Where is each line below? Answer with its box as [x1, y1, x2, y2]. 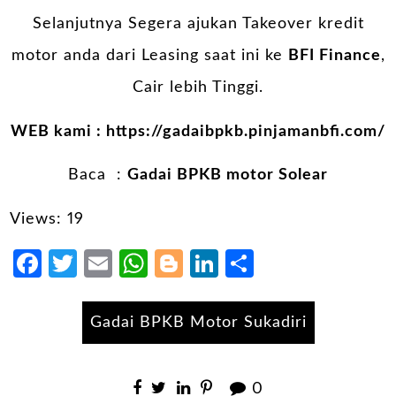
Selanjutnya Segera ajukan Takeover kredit [32, 16, 364, 33]
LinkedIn [218, 248, 331, 278]
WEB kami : [11, 123, 106, 140]
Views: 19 [10, 210, 85, 227]
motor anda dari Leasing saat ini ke [11, 48, 288, 65]
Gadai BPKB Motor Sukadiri [89, 315, 307, 331]
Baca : [68, 167, 127, 184]
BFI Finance [287, 48, 381, 65]
